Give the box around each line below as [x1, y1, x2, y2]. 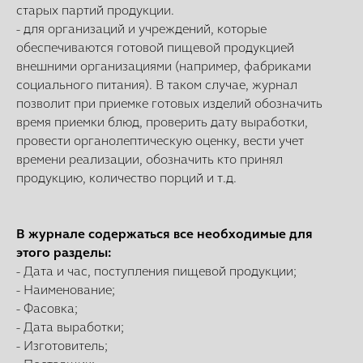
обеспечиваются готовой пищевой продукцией [16, 40, 294, 56]
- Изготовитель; [16, 338, 108, 354]
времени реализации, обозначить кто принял [16, 152, 283, 168]
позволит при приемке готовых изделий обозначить [16, 96, 322, 112]
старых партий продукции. [16, 2, 174, 19]
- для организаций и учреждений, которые [16, 21, 267, 37]
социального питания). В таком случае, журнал [16, 77, 297, 93]
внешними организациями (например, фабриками [16, 58, 311, 75]
